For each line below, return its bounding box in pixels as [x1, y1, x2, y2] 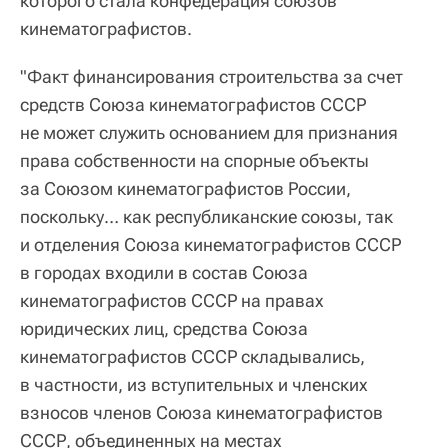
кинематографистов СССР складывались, [20, 345, 365, 367]
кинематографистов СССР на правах [20, 289, 324, 311]
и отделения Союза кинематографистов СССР [20, 233, 401, 255]
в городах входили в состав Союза [20, 261, 308, 283]
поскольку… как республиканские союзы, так [20, 205, 393, 227]
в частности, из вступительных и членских [20, 373, 368, 395]
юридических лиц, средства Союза [20, 317, 308, 339]
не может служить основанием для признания [20, 121, 398, 143]
